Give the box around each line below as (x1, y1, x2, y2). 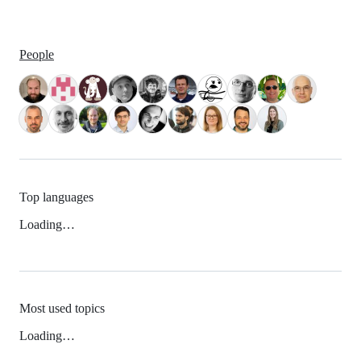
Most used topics (19, 301, 105, 315)
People (19, 48, 54, 62)
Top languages (19, 189, 93, 204)
